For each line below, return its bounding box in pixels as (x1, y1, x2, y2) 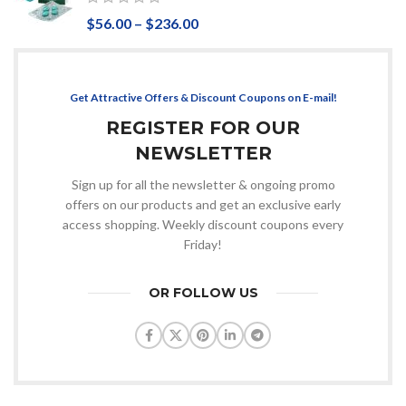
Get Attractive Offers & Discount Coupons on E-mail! (69, 91, 337, 105)
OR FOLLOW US (148, 285, 258, 302)
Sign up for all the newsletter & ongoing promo (71, 177, 335, 193)
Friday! (184, 237, 222, 253)
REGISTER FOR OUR (106, 117, 300, 140)
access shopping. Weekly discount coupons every (63, 217, 343, 233)
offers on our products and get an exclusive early (65, 197, 341, 213)
